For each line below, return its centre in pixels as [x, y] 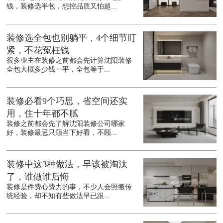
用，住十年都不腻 [43, 114]
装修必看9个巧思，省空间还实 [67, 101]
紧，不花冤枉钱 [38, 51]
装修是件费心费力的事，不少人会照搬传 [69, 187]
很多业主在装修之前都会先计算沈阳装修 [69, 61]
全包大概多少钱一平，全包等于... [58, 70]
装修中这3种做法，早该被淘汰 [67, 165]
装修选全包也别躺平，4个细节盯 [72, 38]
